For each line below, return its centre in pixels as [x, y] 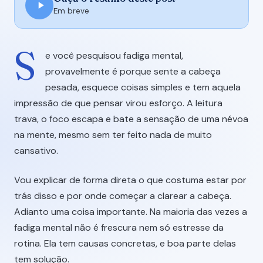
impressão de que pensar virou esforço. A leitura [118, 103]
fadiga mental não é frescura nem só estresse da [119, 227]
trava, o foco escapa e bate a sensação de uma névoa [131, 119]
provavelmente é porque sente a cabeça [133, 71]
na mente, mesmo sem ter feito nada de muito [113, 134]
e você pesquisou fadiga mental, [114, 55]
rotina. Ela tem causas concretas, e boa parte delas [125, 243]
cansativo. [36, 150]
